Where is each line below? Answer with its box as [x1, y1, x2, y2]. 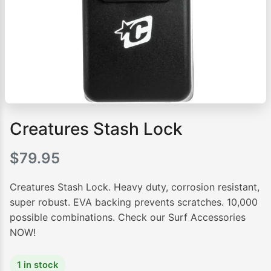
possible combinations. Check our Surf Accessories [10, 211, 246, 224]
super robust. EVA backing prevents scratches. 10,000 [10, 196, 258, 209]
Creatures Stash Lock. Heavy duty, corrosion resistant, [10, 181, 260, 194]
